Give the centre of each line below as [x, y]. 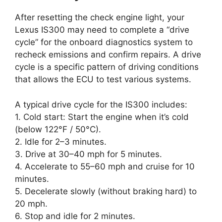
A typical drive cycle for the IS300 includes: [101, 104]
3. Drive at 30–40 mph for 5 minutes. [88, 154]
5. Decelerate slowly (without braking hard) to [106, 191]
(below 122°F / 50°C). [58, 129]
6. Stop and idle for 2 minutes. [75, 216]
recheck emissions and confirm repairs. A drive [108, 55]
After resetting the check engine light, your [100, 18]
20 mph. [31, 203]
